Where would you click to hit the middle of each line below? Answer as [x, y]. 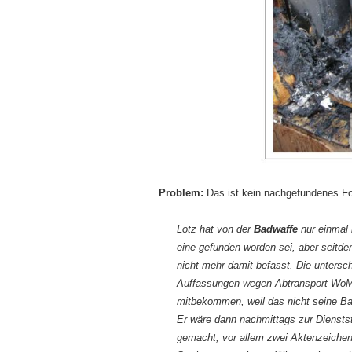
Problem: [181, 193]
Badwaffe [276, 229]
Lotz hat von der [215, 229]
